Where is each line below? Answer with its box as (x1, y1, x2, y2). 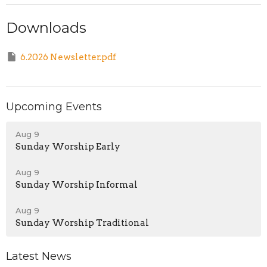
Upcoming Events (6, 100, 102, 113)
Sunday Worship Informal (15, 179, 138, 191)
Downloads (6, 19, 86, 37)
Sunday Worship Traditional (15, 218, 149, 229)
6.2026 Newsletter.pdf (20, 52, 116, 63)
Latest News (6, 250, 72, 263)
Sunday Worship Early (15, 141, 120, 153)
